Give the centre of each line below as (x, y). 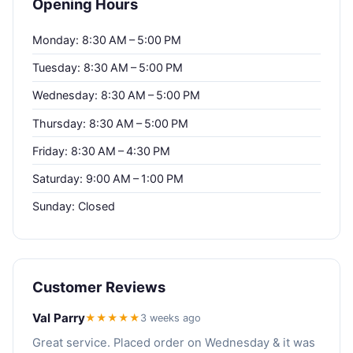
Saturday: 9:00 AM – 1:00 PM (108, 178)
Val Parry (59, 318)
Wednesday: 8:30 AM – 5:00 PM (116, 95)
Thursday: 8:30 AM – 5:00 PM (110, 123)
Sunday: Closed (74, 206)
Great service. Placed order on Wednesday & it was (174, 342)
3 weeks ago (171, 318)
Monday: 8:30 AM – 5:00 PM (107, 39)
